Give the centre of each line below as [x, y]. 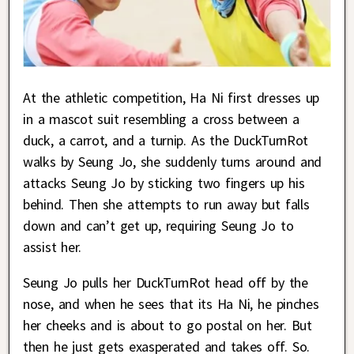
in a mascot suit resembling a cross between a [161, 119]
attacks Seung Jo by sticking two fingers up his [164, 183]
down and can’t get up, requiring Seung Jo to [158, 226]
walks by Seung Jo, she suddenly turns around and [172, 162]
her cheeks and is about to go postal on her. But [168, 326]
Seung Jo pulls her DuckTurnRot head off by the [166, 283]
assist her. [53, 247]
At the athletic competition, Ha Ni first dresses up [171, 98]
